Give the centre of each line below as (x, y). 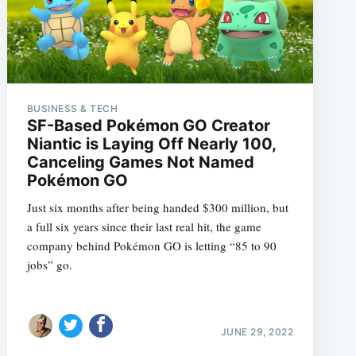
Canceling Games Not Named (140, 163)
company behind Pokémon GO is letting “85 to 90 (151, 246)
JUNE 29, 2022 (257, 331)
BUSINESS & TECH (72, 109)
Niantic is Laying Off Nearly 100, (151, 144)
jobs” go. (49, 265)
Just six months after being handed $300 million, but (157, 208)
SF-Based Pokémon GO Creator (148, 126)
